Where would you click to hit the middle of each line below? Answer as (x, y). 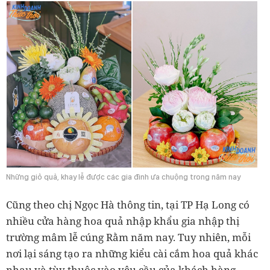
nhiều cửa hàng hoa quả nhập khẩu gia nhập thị (123, 221)
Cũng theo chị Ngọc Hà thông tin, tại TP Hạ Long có (128, 204)
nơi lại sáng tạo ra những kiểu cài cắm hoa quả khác (132, 253)
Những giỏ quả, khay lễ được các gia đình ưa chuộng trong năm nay (123, 177)
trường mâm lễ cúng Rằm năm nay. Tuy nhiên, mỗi (128, 237)
